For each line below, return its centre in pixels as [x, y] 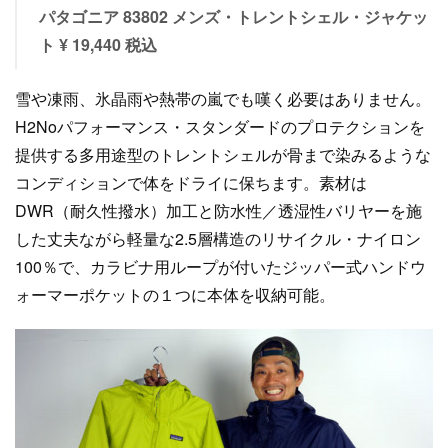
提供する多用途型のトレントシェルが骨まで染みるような [223, 154]
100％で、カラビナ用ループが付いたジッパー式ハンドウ [220, 266]
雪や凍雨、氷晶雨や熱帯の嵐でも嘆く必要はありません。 [223, 98]
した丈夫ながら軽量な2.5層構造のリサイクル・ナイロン [218, 238]
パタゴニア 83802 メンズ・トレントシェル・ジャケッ [233, 16]
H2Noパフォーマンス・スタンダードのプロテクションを [220, 126]
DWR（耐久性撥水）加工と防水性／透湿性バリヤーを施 [218, 210]
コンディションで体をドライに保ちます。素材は [191, 182]
